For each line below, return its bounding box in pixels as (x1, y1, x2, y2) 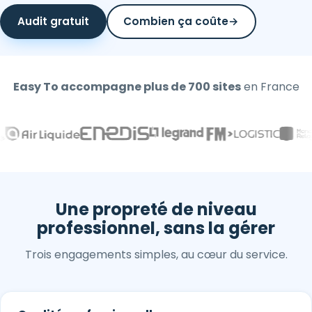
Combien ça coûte (123, 14, 229, 29)
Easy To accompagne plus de (13, 79, 188, 95)
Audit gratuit (17, 14, 89, 29)
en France (240, 79, 299, 95)
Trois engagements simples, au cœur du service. (24, 247, 288, 263)
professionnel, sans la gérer (37, 217, 275, 240)
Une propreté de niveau (55, 198, 257, 221)
